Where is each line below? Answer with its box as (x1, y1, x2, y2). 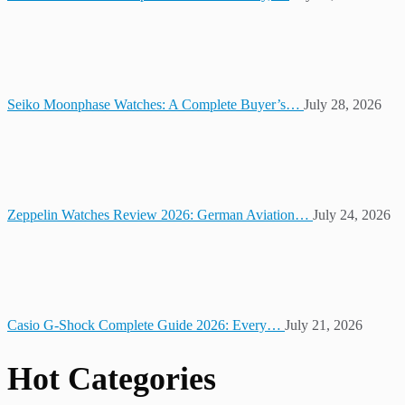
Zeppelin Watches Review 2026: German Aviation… (7, 206, 313, 222)
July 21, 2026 (285, 316, 363, 333)
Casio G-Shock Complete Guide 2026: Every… (7, 316, 285, 333)
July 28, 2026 (304, 96, 381, 112)
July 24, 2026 (313, 206, 391, 222)
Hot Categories (7, 360, 216, 397)
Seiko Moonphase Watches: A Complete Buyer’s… (7, 96, 304, 112)
